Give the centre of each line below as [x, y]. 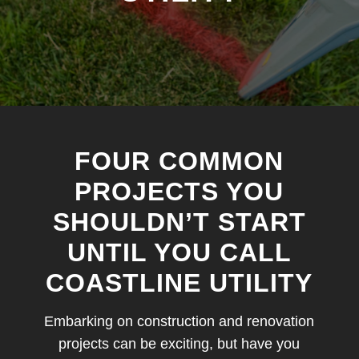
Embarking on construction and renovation [179, 322]
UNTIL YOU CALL [179, 252]
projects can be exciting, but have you [179, 344]
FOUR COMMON [179, 161]
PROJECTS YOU [179, 192]
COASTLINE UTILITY [179, 283]
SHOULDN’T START [179, 222]
